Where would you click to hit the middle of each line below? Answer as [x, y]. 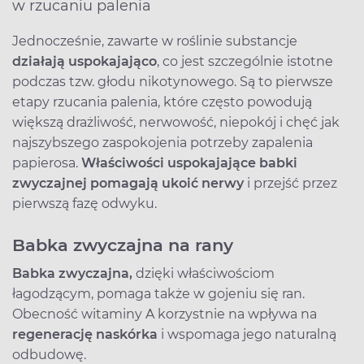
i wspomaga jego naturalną [247, 335]
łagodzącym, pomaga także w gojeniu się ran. [158, 294]
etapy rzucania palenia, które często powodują [162, 102]
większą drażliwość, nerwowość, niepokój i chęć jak [176, 123]
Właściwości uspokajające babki [189, 163]
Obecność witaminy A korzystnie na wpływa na [165, 314]
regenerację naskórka [85, 335]
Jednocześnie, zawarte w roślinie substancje [155, 41]
